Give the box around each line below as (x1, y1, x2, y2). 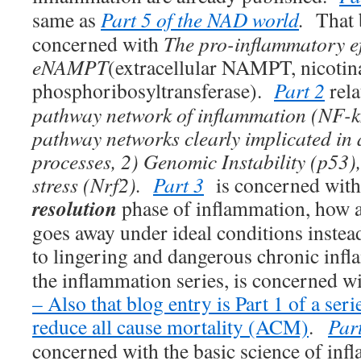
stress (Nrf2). (32, 171, 153, 198)
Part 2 (274, 77, 325, 104)
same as (32, 6, 101, 33)
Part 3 (153, 171, 204, 198)
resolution (32, 193, 117, 222)
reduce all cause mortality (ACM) (32, 313, 309, 340)
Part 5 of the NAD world (101, 6, 299, 33)
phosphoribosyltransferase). (32, 77, 274, 104)
